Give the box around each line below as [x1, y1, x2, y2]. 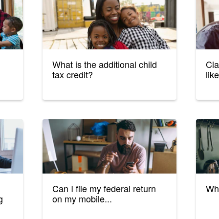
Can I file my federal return [52, 182, 156, 195]
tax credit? [52, 68, 93, 81]
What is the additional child [52, 58, 157, 71]
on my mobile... [52, 192, 112, 205]
